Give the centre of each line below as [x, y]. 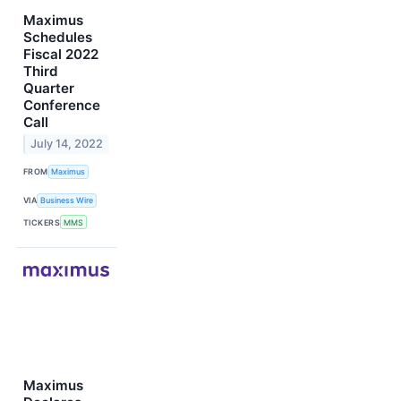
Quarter [49, 88]
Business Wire [67, 200]
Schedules [58, 37]
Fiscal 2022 [61, 54]
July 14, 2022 [67, 144]
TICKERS [42, 222]
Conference [62, 105]
